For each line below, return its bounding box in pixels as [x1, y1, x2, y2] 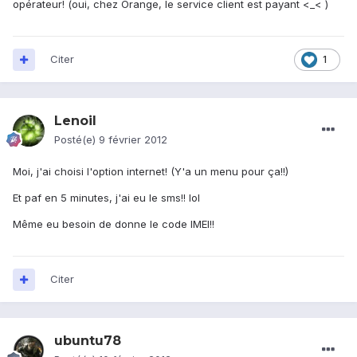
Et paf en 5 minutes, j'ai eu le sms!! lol [13, 191, 200, 205]
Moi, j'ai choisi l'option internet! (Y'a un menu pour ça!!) [13, 165, 288, 178]
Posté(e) [54, 133, 99, 147]
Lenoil [54, 113, 96, 129]
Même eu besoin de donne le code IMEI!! [13, 218, 214, 231]
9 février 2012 [99, 133, 167, 147]
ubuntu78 [54, 333, 121, 349]
